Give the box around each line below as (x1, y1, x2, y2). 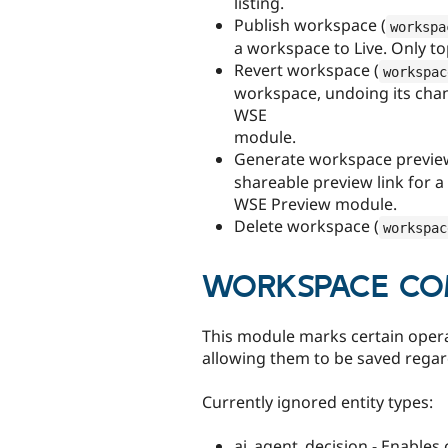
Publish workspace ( (234, 14, 386, 37)
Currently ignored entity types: (202, 390, 433, 413)
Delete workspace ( (234, 215, 379, 238)
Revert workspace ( (234, 59, 379, 82)
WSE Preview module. (234, 193, 397, 216)
